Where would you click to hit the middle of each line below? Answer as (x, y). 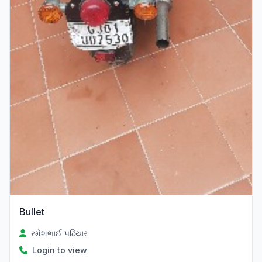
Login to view (60, 250)
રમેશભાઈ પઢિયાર (60, 233)
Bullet (32, 211)
